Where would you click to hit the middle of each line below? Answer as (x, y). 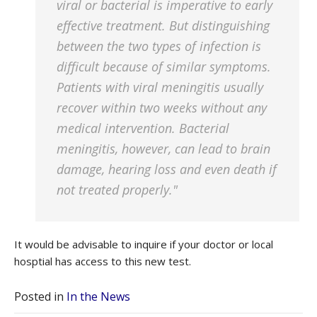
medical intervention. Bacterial (143, 128)
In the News (98, 296)
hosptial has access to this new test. (103, 261)
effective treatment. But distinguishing (163, 25)
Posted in (40, 296)
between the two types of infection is (159, 46)
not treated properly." (117, 190)
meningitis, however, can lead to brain (163, 149)
